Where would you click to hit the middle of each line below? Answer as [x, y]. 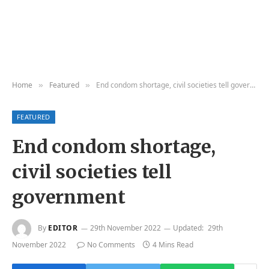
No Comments [111, 245]
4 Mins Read [173, 245]
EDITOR [63, 228]
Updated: [188, 228]
